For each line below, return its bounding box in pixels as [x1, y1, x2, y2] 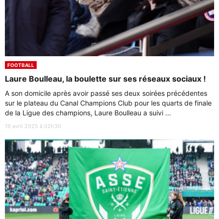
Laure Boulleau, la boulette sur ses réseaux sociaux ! [5, 73, 206, 84]
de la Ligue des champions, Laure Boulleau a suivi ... [5, 108, 171, 117]
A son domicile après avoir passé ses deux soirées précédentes [5, 88, 207, 97]
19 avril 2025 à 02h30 [5, 122, 61, 130]
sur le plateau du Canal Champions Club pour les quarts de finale [5, 98, 212, 107]
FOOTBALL [7, 62, 34, 68]
